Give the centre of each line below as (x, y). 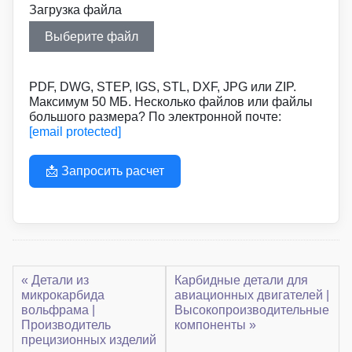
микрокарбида (63, 295)
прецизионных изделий (89, 340)
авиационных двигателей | (251, 295)
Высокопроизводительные (251, 310)
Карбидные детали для (241, 280)
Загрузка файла (75, 10)
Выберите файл (92, 37)
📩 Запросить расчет (105, 171)
